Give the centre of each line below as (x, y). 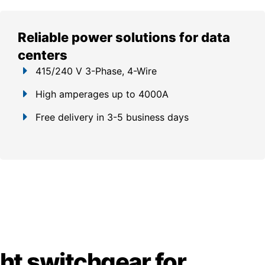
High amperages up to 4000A (102, 94)
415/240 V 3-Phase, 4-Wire (96, 71)
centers (43, 55)
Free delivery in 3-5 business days (112, 117)
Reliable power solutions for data (124, 37)
